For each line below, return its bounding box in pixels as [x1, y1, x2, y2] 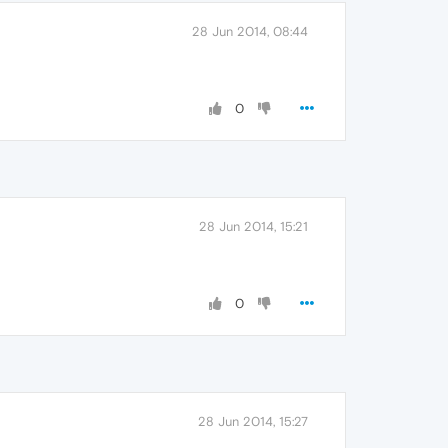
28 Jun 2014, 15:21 [199, 219, 308, 234]
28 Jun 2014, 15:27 [198, 414, 308, 429]
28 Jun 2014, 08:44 [192, 24, 308, 39]
